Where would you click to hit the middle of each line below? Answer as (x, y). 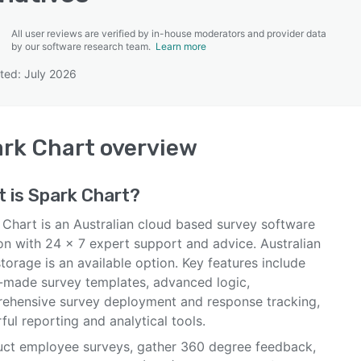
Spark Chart (79, 195)
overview (146, 148)
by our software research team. (83, 46)
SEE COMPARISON (176, 80)
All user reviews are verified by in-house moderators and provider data (169, 33)
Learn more (181, 46)
